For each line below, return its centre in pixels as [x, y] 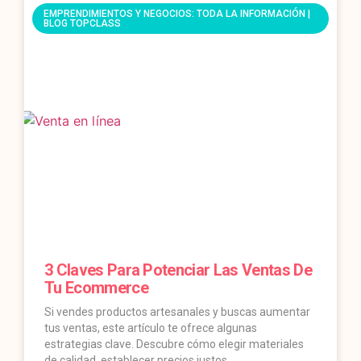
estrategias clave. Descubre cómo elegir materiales [174, 344]
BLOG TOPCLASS [83, 24]
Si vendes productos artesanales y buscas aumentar [177, 312]
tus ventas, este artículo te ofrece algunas [151, 328]
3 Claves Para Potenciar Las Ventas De [178, 270]
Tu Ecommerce [96, 288]
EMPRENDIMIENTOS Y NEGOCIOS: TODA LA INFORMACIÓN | [177, 14]
